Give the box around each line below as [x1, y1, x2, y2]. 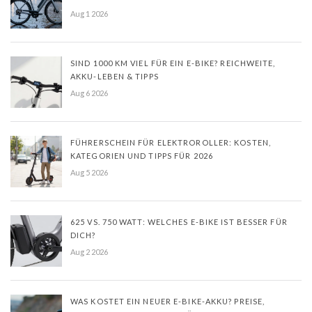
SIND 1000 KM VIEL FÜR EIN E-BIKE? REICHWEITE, [70, 58, 276, 68]
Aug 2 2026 [70, 247, 108, 256]
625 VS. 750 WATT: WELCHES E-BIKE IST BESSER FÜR [70, 217, 288, 226]
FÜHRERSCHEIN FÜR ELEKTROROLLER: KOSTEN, [70, 137, 271, 147]
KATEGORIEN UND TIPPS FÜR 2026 [70, 150, 213, 160]
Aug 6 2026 [70, 88, 108, 97]
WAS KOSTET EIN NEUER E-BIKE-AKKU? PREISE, [70, 296, 265, 306]
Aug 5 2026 [70, 167, 108, 177]
